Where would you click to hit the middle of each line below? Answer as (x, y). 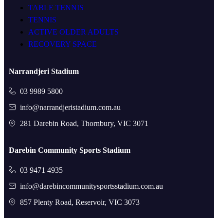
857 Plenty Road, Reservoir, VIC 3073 (80, 202)
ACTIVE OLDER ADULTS (73, 32)
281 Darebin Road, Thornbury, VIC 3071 (84, 123)
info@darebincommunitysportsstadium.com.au (91, 186)
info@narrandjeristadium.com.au (70, 107)
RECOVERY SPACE (63, 44)
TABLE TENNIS (56, 7)
